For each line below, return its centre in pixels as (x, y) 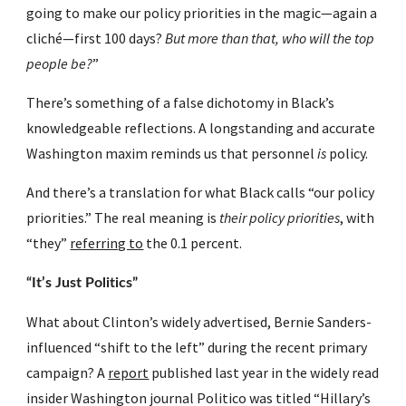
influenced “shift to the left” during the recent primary (197, 347)
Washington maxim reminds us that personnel (172, 153)
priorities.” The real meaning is (123, 217)
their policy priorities (280, 217)
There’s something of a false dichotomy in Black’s (181, 102)
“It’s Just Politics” (82, 283)
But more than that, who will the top (270, 38)
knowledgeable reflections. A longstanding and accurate (201, 128)
